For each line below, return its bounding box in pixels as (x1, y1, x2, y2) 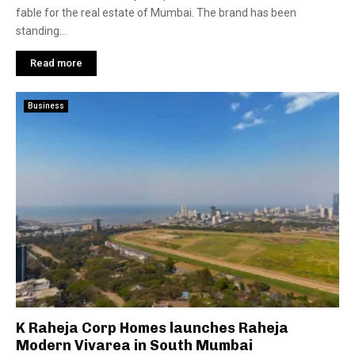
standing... (16, 25, 67, 37)
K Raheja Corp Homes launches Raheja (16, 319, 288, 337)
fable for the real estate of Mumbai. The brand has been (16, 6, 296, 19)
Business (28, 101, 64, 110)
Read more (30, 57, 82, 69)
